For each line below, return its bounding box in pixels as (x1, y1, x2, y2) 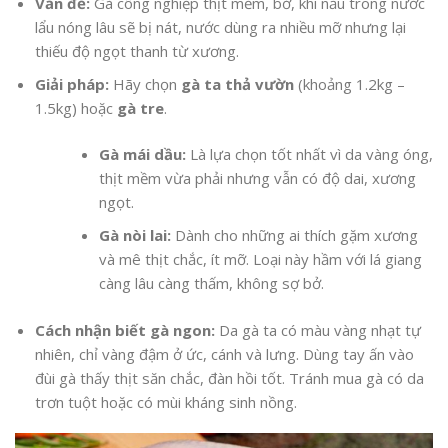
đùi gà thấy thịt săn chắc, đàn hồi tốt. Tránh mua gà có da (34, 367, 424, 388)
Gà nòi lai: (99, 225, 171, 246)
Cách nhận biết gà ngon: (34, 319, 215, 340)
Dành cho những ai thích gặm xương (171, 225, 418, 246)
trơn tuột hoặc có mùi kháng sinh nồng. (34, 391, 297, 412)
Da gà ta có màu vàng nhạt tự (214, 319, 421, 340)
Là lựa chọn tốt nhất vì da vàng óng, (186, 144, 433, 165)
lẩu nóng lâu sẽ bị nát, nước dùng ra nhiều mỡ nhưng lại (34, 16, 406, 37)
